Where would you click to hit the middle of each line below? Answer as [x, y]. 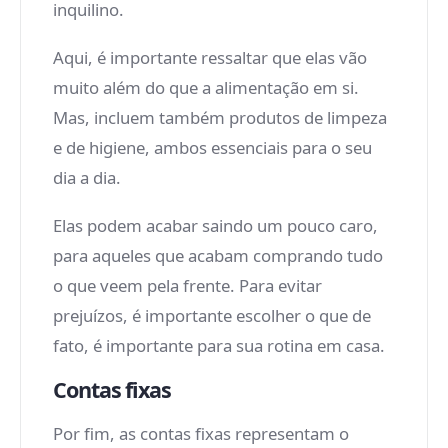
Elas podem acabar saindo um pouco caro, [215, 225]
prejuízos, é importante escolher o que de [212, 315]
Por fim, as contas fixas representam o [201, 433]
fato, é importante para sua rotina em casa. [219, 345]
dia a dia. [87, 177]
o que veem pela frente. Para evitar [187, 285]
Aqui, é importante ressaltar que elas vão [210, 57]
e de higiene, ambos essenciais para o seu [212, 147]
